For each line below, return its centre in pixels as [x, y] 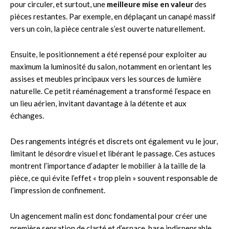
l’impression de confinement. [58, 190]
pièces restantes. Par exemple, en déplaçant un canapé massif [113, 16]
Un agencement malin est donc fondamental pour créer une [109, 215]
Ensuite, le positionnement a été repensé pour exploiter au [108, 54]
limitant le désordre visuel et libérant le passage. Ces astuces [113, 153]
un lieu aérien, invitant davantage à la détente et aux [98, 103]
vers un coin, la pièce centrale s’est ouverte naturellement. [108, 28]
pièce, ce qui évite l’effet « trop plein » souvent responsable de [114, 178]
